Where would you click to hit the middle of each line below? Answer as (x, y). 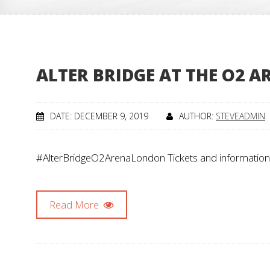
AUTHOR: (197, 116)
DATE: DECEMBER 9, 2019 (99, 116)
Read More (75, 205)
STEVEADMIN (240, 116)
